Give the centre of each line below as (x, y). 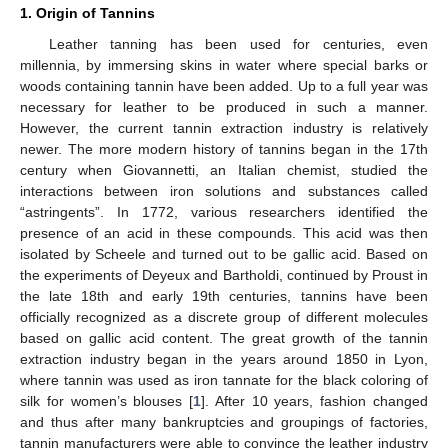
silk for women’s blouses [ (107, 400)
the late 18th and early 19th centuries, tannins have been (224, 295)
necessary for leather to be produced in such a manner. (224, 106)
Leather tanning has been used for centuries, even (238, 43)
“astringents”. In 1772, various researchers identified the (224, 211)
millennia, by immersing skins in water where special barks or (224, 64)
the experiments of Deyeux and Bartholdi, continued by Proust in (224, 274)
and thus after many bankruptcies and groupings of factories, (224, 421)
